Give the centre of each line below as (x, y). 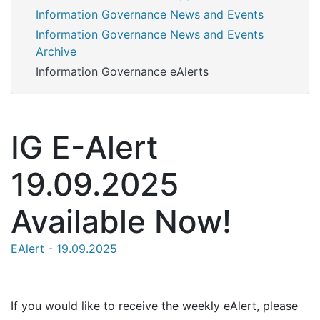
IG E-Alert (84, 147)
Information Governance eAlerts (122, 72)
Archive (56, 51)
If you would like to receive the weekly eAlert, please (154, 305)
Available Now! (121, 221)
